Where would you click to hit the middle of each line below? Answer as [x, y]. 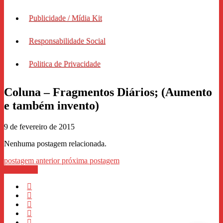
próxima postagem [91, 160]
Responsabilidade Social [67, 41]
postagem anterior [33, 160]
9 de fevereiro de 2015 [39, 126]
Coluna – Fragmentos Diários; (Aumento [108, 92]
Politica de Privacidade [65, 64]
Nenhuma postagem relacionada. [55, 143]
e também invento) [52, 105]
